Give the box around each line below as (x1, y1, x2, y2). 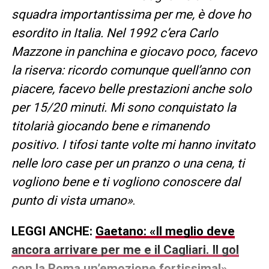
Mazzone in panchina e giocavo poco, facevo (11, 44, 257, 59)
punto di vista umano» (11, 193, 133, 208)
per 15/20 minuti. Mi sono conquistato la (11, 100, 236, 115)
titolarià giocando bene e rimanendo (11, 118, 210, 133)
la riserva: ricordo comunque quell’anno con (11, 62, 250, 77)
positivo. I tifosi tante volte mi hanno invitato (11, 137, 255, 152)
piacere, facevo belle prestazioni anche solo (11, 81, 252, 96)
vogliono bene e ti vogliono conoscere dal (11, 174, 240, 189)
